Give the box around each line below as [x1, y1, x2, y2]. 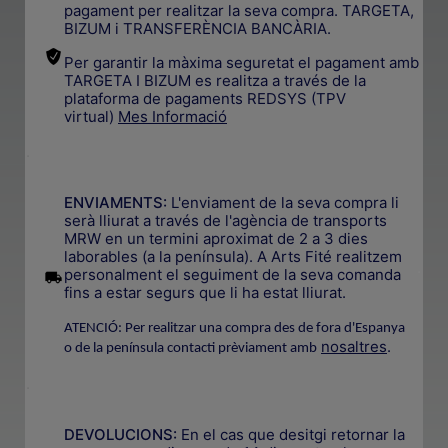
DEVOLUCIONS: [64, 424, 177, 444]
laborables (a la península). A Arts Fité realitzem [64, 246, 402, 266]
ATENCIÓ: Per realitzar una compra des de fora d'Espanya [64, 320, 405, 336]
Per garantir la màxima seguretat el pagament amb [64, 52, 419, 72]
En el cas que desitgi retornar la [177, 424, 405, 444]
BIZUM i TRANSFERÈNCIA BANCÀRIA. [64, 18, 331, 38]
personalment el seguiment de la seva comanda [64, 264, 401, 284]
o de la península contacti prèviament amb [64, 340, 317, 356]
